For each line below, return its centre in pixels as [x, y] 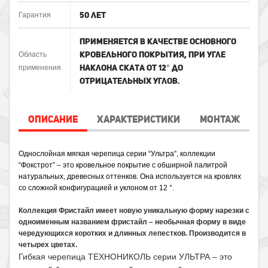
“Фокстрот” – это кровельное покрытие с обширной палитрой [123, 165]
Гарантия [35, 15]
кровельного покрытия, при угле [153, 55]
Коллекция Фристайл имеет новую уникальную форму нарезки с [134, 211]
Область [33, 55]
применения [40, 68]
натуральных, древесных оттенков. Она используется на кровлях [130, 177]
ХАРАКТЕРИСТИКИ [139, 119]
